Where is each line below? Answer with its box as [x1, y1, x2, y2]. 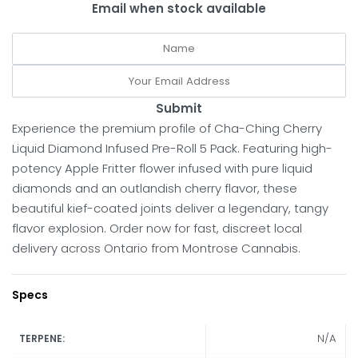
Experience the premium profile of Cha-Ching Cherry [12, 119, 322, 137]
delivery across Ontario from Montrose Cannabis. [12, 239, 300, 257]
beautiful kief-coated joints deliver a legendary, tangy [12, 199, 328, 217]
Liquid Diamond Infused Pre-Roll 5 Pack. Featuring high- [12, 139, 332, 157]
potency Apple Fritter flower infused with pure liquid [12, 159, 312, 177]
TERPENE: [19, 331, 66, 345]
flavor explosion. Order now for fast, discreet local [12, 219, 302, 237]
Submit [156, 99, 202, 117]
